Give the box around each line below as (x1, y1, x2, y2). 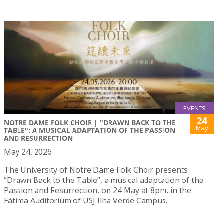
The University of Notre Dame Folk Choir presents (4, 164, 188, 175)
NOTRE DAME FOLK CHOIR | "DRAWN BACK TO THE (4, 117, 176, 127)
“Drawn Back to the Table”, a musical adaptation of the (4, 174, 203, 185)
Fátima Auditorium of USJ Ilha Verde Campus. (4, 195, 167, 206)
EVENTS (183, 103, 206, 112)
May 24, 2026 (4, 146, 52, 157)
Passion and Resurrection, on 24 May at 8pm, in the (4, 184, 191, 196)
